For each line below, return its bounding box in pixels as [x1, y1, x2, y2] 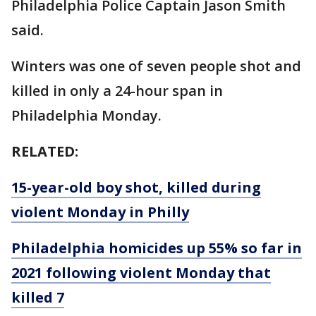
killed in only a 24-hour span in [11, 80, 223, 100]
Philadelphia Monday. [11, 105, 162, 125]
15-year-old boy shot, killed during [11, 177, 261, 197]
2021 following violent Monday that [11, 262, 271, 282]
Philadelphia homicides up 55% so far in [11, 238, 302, 257]
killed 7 [11, 287, 64, 307]
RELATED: [11, 141, 78, 161]
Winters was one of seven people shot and [11, 56, 301, 75]
